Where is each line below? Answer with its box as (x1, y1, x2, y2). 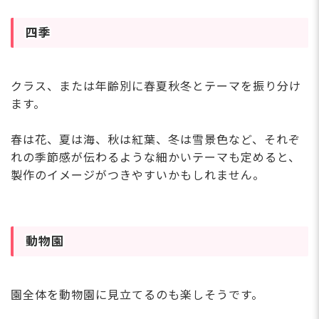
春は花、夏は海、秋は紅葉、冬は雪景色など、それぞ (11, 133, 300, 147)
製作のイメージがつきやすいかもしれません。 (11, 169, 265, 183)
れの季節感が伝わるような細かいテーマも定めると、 (11, 151, 300, 165)
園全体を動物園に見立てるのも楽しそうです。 (11, 288, 263, 302)
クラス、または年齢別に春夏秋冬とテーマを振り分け (11, 80, 301, 94)
